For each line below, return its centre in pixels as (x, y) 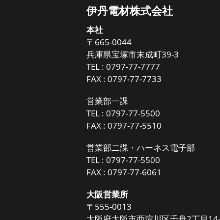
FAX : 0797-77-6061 (124, 172)
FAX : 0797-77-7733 (124, 79)
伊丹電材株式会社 (130, 11)
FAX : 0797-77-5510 (124, 125)
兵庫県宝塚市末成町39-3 (133, 54)
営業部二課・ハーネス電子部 (141, 148)
